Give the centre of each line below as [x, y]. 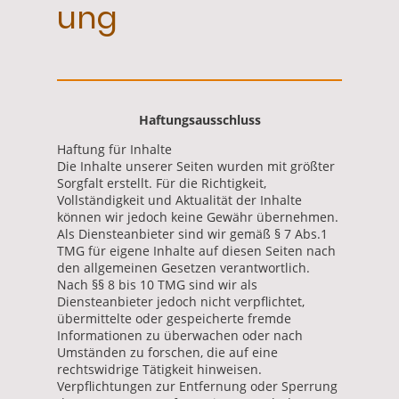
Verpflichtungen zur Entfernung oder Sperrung [197, 386]
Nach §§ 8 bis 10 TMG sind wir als [157, 284]
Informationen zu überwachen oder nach [180, 335]
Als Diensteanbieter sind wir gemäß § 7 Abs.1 [192, 233]
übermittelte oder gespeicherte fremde [174, 318]
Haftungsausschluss [199, 119]
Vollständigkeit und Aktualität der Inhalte [179, 199]
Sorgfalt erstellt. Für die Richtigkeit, [162, 183]
